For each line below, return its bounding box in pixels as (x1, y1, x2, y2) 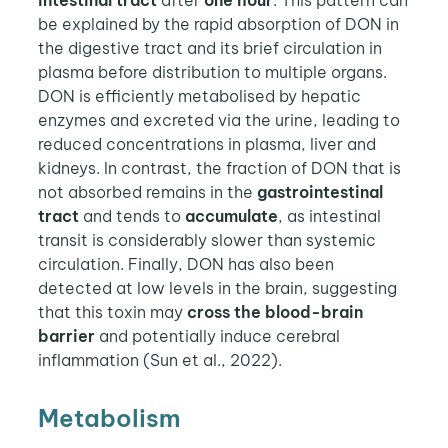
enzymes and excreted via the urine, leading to (37, 109, 400, 130)
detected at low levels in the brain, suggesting (37, 277, 397, 298)
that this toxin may (37, 301, 187, 322)
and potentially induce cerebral (94, 325, 340, 346)
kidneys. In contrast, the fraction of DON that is (37, 157, 401, 178)
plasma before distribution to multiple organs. (37, 61, 387, 82)
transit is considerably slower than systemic (37, 229, 376, 250)
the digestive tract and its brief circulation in (37, 37, 382, 58)
